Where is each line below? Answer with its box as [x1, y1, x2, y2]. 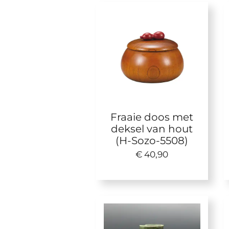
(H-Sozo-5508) [116, 134, 189, 147]
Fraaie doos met [110, 110, 194, 124]
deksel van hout [111, 122, 193, 135]
